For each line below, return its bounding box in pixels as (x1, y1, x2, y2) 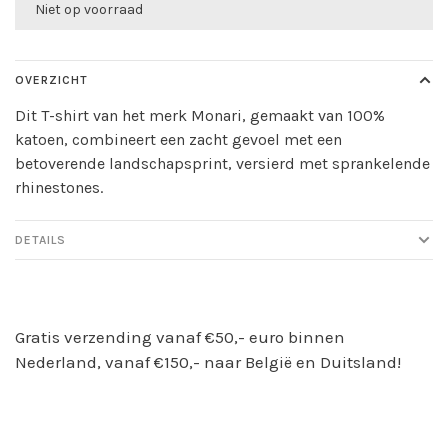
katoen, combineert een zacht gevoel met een (15, 130, 342, 149)
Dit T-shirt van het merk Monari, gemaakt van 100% (15, 106, 385, 125)
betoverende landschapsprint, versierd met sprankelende (15, 154, 430, 173)
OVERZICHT (15, 73, 88, 87)
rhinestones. (15, 178, 103, 197)
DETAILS (15, 233, 66, 247)
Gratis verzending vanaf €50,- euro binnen (15, 327, 345, 347)
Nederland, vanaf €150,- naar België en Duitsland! (15, 352, 401, 372)
